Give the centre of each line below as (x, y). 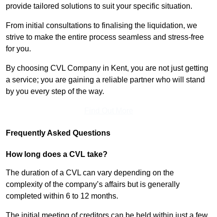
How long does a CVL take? (57, 155)
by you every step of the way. (55, 92)
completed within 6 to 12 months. (63, 196)
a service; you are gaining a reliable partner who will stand (105, 80)
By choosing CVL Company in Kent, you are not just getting (107, 68)
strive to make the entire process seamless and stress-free (105, 37)
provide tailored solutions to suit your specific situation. (99, 6)
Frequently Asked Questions (58, 133)
